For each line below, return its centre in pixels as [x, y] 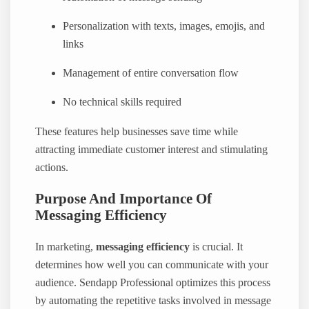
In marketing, [66, 247]
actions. [52, 167]
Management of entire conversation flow [151, 73]
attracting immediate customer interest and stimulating [152, 149]
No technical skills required [122, 102]
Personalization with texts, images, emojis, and [164, 27]
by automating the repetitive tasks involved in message [153, 300]
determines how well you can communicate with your [152, 265]
